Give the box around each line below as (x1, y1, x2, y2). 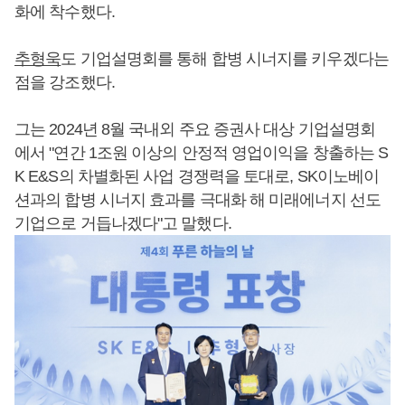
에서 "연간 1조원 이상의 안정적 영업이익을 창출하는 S (14, 143, 389, 162)
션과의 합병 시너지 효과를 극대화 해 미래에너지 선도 (14, 190, 381, 209)
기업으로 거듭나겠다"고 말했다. (14, 213, 231, 232)
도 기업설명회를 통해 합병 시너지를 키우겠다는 (61, 49, 389, 68)
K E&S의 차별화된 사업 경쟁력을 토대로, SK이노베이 (14, 166, 380, 185)
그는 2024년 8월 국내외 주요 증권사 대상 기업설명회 (14, 119, 376, 138)
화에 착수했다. (14, 2, 115, 21)
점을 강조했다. (14, 72, 115, 91)
